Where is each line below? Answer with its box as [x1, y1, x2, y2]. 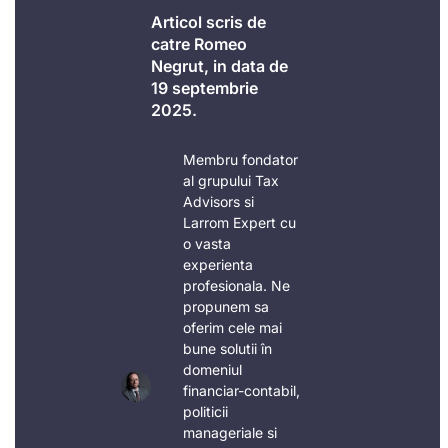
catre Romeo [151, 34, 248, 55]
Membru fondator [183, 151, 299, 169]
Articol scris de [151, 12, 267, 33]
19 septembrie [151, 78, 259, 99]
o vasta [183, 235, 232, 253]
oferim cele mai [183, 319, 283, 337]
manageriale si [183, 424, 278, 442]
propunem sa [183, 298, 270, 316]
